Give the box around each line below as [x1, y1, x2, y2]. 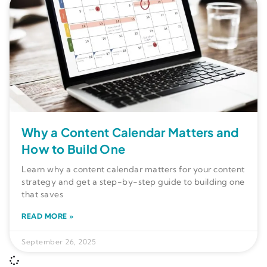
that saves [21, 189, 63, 200]
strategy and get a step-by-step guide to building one [21, 176, 245, 188]
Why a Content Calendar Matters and [21, 125, 239, 140]
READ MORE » [21, 212, 74, 221]
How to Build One [21, 141, 125, 157]
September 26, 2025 [21, 237, 96, 247]
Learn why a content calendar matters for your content [21, 164, 245, 175]
